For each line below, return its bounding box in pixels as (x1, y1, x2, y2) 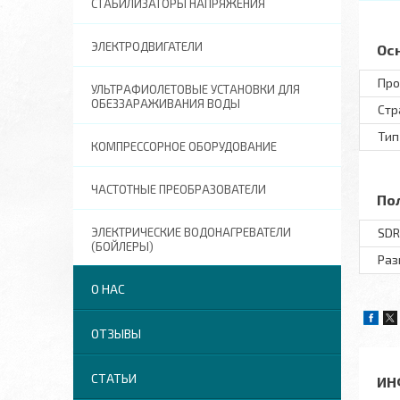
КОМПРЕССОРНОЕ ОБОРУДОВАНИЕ (91, 139, 277, 154)
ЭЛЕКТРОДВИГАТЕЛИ (91, 39, 203, 54)
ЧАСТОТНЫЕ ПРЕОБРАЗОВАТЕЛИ (91, 182, 266, 196)
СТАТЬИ (91, 371, 137, 386)
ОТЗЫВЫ (91, 326, 141, 341)
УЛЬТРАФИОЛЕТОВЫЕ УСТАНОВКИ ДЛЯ (91, 82, 300, 96)
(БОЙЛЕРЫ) (91, 239, 154, 254)
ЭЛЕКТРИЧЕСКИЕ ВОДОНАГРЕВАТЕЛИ (91, 225, 291, 239)
